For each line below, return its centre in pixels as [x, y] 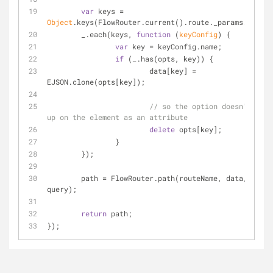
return [94, 213]
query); [62, 189]
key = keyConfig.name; [175, 46]
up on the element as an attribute [117, 117]
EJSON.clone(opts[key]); [96, 82]
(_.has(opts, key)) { [168, 58]
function [154, 34]
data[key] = [98, 71]
